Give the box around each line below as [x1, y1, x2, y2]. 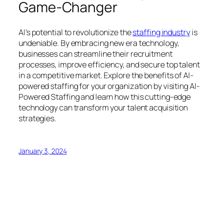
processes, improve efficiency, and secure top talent [19, 59, 200, 70]
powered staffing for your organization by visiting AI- [19, 80, 200, 91]
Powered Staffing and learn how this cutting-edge [19, 91, 191, 102]
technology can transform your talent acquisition [19, 102, 188, 113]
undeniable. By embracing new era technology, [19, 37, 179, 48]
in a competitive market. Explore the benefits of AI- [19, 69, 194, 81]
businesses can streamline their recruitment [19, 48, 173, 59]
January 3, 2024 [19, 146, 67, 155]
